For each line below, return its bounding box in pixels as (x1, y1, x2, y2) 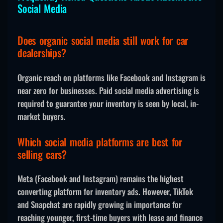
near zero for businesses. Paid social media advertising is (17, 84, 199, 97)
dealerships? (17, 45, 66, 61)
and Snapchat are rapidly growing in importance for (17, 198, 182, 211)
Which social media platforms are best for (17, 133, 183, 149)
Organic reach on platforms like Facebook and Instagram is (17, 71, 206, 84)
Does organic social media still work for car (17, 32, 189, 48)
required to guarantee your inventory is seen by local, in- (17, 97, 199, 110)
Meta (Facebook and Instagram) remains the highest (17, 172, 184, 185)
